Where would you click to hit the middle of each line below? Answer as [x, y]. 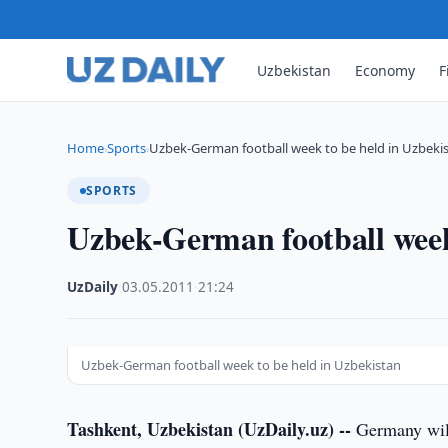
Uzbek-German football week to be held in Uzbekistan [241, 365]
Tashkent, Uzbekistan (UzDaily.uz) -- [209, 429]
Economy [385, 70]
